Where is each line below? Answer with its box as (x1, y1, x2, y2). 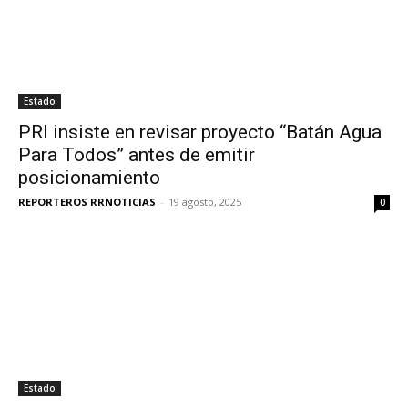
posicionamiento (18, 167, 160, 189)
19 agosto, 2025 (168, 195, 241, 209)
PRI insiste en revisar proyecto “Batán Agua (18, 121, 382, 144)
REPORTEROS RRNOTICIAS (18, 195, 156, 209)
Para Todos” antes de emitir (18, 144, 255, 167)
